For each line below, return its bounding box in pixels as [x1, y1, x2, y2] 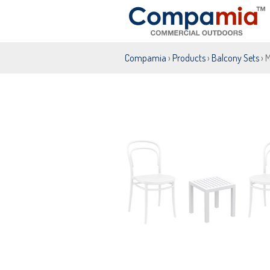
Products [172, 52, 206, 64]
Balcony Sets [212, 52, 259, 64]
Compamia [125, 52, 166, 64]
